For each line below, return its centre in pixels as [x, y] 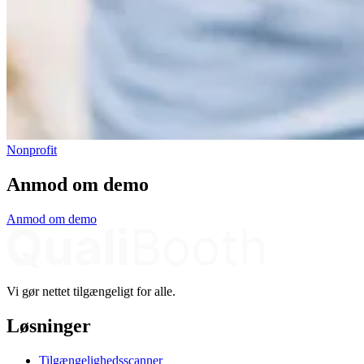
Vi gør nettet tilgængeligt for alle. [91, 291]
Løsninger [49, 325]
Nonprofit [32, 149]
